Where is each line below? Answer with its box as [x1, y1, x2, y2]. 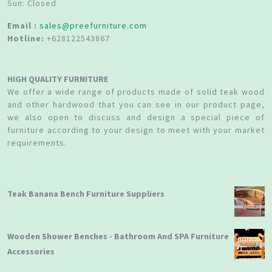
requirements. [7, 137, 67, 149]
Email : [7, 20, 37, 32]
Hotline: [7, 33, 44, 44]
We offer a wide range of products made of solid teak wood [7, 86, 265, 98]
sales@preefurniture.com [39, 20, 147, 32]
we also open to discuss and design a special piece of [7, 112, 265, 123]
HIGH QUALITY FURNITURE [7, 73, 108, 85]
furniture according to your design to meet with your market [7, 124, 265, 136]
